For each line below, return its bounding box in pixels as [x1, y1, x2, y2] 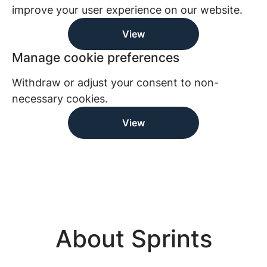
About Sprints [55, 224, 212, 253]
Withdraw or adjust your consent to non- [12, 76, 219, 89]
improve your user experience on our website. [12, 4, 243, 16]
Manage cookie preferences [12, 50, 179, 65]
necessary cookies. [12, 92, 108, 105]
